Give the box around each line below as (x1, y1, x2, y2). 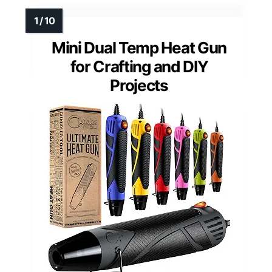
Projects (110, 75, 168, 95)
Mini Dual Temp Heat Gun (51, 38, 227, 57)
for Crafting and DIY (70, 56, 208, 76)
